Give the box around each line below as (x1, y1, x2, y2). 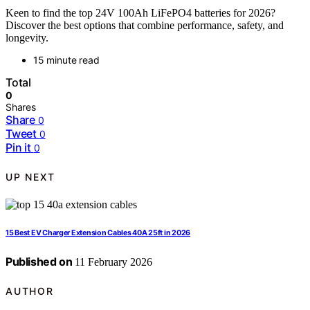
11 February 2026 (72, 256, 153, 268)
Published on (6, 255, 73, 269)
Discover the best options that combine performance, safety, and (6, 19, 284, 32)
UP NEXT (6, 170, 55, 183)
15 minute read (33, 54, 100, 66)
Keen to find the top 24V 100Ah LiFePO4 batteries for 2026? (6, 7, 275, 19)
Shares (6, 101, 36, 113)
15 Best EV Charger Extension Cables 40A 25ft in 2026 (6, 228, 191, 238)
